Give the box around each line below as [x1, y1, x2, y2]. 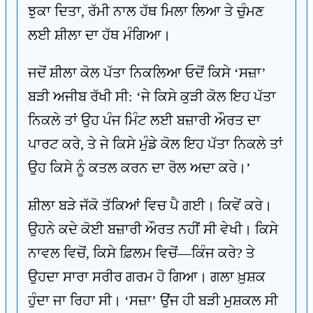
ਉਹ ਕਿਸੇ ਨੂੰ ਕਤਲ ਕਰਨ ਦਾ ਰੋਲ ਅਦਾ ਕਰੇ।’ [28, 160, 251, 175]
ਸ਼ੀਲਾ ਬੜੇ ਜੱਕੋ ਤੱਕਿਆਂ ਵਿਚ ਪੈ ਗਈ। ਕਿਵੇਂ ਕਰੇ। [28, 198, 272, 213]
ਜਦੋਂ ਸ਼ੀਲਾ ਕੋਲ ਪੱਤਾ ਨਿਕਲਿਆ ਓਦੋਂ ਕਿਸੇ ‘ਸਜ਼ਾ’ [28, 65, 266, 80]
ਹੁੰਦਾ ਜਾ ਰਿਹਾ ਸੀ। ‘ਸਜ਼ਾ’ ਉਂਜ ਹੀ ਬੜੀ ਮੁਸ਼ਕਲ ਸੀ [28, 293, 278, 308]
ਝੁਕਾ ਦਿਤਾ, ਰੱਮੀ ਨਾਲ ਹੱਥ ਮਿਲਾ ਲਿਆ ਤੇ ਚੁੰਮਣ [28, 3, 264, 19]
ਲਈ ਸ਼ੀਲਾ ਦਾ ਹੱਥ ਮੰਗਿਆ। [28, 27, 170, 43]
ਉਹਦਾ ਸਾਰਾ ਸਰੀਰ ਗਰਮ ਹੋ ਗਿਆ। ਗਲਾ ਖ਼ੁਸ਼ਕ [28, 269, 265, 284]
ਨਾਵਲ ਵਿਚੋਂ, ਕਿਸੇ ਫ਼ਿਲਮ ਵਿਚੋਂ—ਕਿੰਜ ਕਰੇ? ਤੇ [28, 245, 255, 261]
